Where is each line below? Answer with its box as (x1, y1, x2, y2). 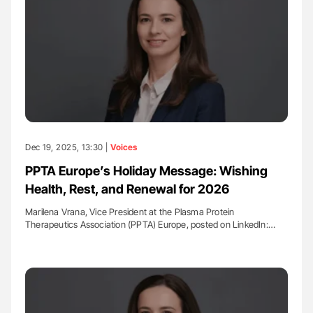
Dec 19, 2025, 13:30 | (25, 142, 110, 152)
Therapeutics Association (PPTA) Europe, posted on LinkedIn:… (25, 219, 276, 230)
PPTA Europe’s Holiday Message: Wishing (25, 163, 268, 178)
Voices (110, 142, 137, 152)
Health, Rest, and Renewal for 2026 (25, 182, 229, 196)
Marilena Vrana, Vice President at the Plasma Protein (25, 206, 235, 217)
